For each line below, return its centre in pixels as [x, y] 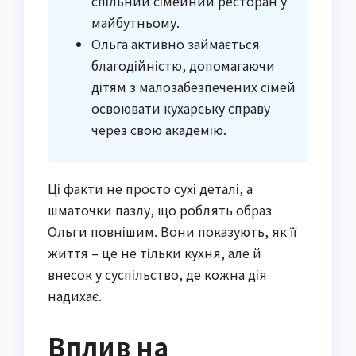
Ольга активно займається [176, 43]
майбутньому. [135, 22]
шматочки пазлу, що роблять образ [160, 210]
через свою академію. [159, 129]
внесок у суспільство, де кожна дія [157, 275]
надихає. [75, 296]
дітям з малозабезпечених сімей [193, 86]
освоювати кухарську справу [181, 108]
